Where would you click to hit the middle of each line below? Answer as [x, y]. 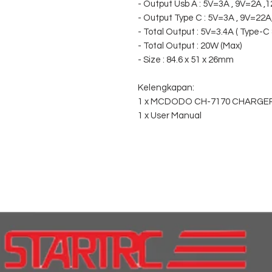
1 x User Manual [170, 116]
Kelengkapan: [166, 88]
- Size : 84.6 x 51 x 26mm [186, 60]
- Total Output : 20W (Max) [190, 46]
